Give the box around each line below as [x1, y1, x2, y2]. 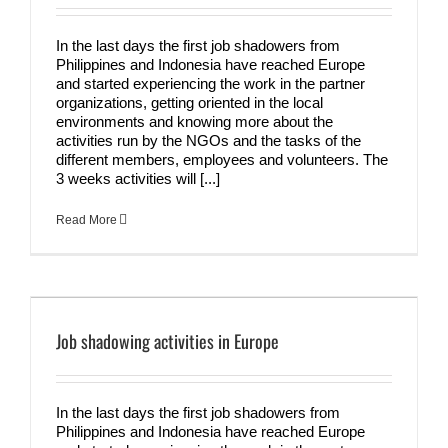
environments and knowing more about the [56, 112, 333, 130]
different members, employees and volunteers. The [56, 150, 388, 168]
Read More [56, 212, 117, 227]
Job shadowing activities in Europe [56, 327, 279, 354]
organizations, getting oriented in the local [56, 93, 323, 111]
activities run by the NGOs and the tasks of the [56, 131, 361, 149]
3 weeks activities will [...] [56, 169, 220, 187]
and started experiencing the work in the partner [56, 74, 365, 92]
